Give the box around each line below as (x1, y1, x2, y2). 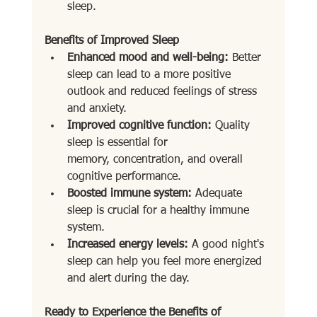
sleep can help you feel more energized (67, 256, 265, 268)
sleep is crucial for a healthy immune (67, 205, 253, 217)
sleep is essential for (67, 137, 171, 149)
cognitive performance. (67, 171, 181, 183)
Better (228, 52, 265, 64)
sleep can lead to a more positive (67, 69, 234, 81)
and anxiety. (67, 103, 127, 115)
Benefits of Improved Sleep (44, 35, 179, 47)
